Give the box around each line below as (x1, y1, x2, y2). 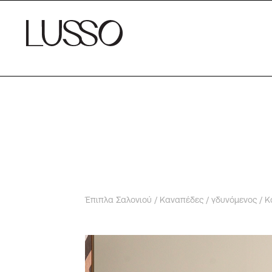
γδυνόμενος (211, 195, 257, 205)
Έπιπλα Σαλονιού (85, 195, 152, 205)
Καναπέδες (160, 195, 203, 205)
